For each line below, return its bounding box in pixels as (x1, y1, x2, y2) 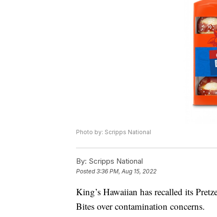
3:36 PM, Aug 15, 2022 (96, 168, 156, 175)
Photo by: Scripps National (76, 128, 151, 136)
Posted (76, 168, 96, 175)
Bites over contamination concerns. (76, 200, 205, 213)
